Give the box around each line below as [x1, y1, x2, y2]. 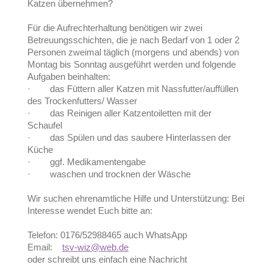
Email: [27, 242, 62, 253]
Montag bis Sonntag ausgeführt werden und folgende [27, 59, 236, 70]
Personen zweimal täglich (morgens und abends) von [27, 47, 239, 58]
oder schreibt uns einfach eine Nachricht [27, 254, 187, 265]
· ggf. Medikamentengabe [27, 157, 146, 168]
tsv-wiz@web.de [62, 242, 129, 253]
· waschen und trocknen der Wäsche [27, 169, 191, 180]
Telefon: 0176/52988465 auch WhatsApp [27, 230, 187, 241]
